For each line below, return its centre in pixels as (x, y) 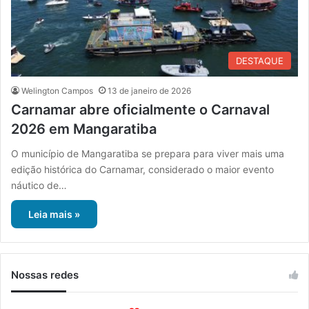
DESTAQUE (260, 61)
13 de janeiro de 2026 (149, 91)
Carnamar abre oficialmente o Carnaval (140, 110)
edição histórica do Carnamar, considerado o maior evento (142, 170)
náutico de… (39, 186)
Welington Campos (57, 91)
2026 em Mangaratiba (84, 129)
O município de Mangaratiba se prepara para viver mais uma (148, 154)
